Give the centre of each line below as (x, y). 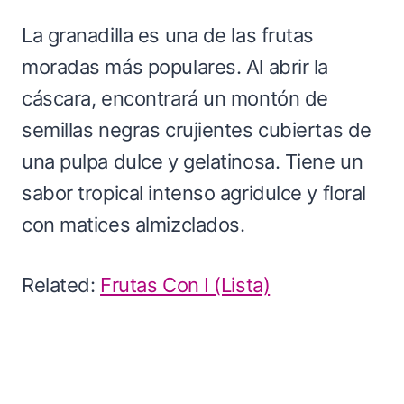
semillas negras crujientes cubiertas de (197, 129)
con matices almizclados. (133, 224)
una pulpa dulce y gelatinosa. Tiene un (193, 161)
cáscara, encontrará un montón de (175, 98)
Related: (61, 285)
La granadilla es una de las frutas (168, 35)
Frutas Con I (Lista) (185, 285)
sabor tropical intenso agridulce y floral (194, 193)
